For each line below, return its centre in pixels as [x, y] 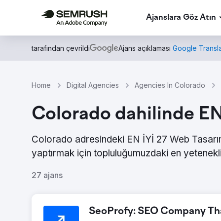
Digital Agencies [93, 85]
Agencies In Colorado [170, 85]
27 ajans [47, 175]
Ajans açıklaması [146, 48]
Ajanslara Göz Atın [181, 18]
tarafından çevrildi [61, 48]
